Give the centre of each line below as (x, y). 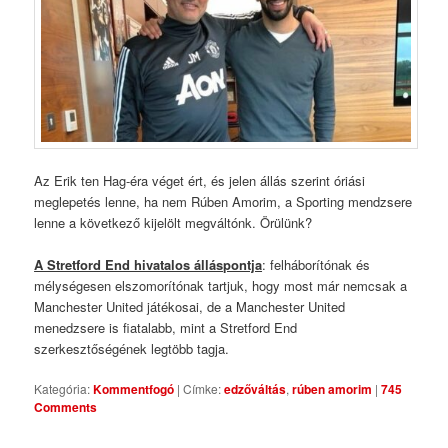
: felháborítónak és (316, 264)
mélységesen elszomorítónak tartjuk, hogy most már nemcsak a (221, 285)
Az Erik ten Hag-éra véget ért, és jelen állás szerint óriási (200, 180)
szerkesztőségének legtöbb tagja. (132, 348)
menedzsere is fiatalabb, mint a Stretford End (166, 327)
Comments (66, 407)
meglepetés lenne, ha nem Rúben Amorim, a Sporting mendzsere (223, 201)
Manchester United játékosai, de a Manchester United (190, 306)
